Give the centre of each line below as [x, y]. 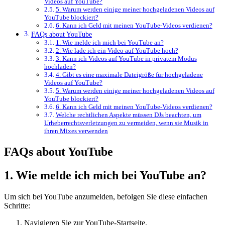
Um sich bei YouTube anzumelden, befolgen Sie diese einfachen [106, 196]
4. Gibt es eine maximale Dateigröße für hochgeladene [129, 74]
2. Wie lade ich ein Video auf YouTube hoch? [117, 50]
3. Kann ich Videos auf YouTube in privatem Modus [126, 58]
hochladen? [60, 66]
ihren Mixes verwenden [76, 131]
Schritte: [17, 205]
